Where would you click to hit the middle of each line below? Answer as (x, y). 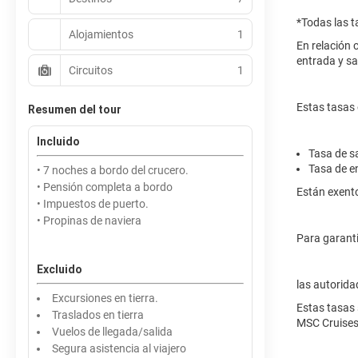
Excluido (60, 269)
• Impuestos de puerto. (93, 204)
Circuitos (91, 70)
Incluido (58, 141)
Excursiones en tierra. (105, 298)
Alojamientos (101, 34)
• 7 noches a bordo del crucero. (113, 170)
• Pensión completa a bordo (105, 187)
